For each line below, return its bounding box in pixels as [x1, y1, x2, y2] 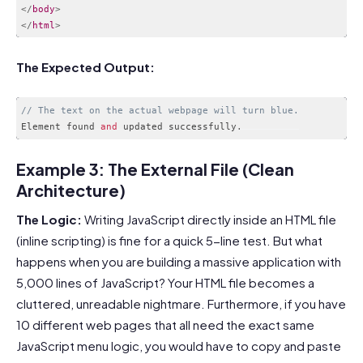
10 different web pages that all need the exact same [16, 316, 314, 332]
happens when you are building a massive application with [16, 253, 341, 269]
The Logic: [16, 211, 82, 227]
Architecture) [16, 179, 126, 200]
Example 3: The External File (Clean [16, 158, 294, 179]
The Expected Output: [16, 59, 155, 75]
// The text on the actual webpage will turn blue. [20, 105, 299, 117]
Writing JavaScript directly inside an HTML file [82, 211, 336, 227]
